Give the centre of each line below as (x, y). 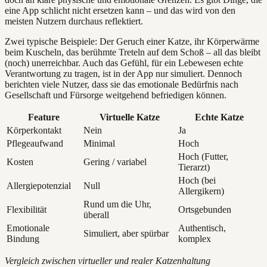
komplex (195, 238)
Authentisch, (202, 228)
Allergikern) (201, 191)
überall (96, 215)
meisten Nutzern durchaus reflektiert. (74, 21)
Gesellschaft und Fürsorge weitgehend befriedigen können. (116, 95)
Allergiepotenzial (39, 185)
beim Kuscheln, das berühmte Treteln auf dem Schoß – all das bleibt (133, 52)
